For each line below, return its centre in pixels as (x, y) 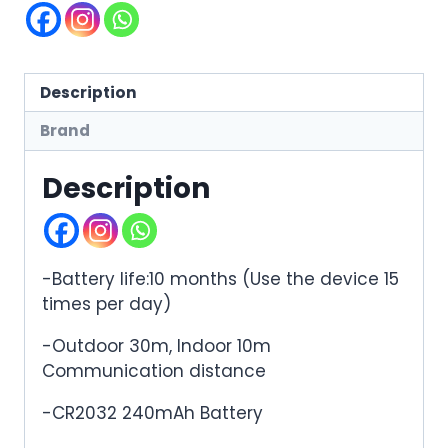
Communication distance (154, 370)
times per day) (106, 303)
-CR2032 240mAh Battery (152, 412)
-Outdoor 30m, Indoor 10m (156, 345)
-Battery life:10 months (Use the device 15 (220, 278)
